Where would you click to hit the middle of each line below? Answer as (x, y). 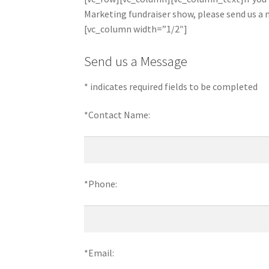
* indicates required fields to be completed (171, 86)
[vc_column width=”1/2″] (136, 29)
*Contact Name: (117, 115)
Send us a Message (136, 61)
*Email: (99, 253)
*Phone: (101, 184)
